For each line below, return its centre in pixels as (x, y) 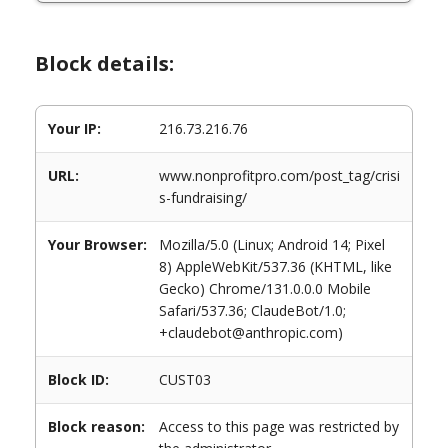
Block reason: (96, 426)
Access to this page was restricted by (279, 426)
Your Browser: (97, 244)
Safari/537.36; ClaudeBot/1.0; (252, 310)
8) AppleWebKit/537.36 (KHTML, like (275, 266)
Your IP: (74, 128)
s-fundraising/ (203, 197)
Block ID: (78, 379)
